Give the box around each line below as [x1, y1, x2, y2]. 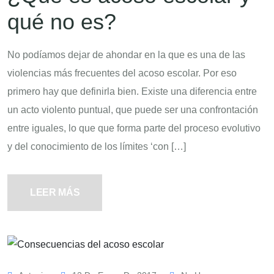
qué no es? [7, 9, 116, 34]
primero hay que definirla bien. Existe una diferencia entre [7, 86, 257, 97]
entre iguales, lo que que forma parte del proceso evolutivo [7, 122, 261, 133]
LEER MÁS [30, 187, 80, 198]
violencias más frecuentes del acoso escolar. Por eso [7, 67, 237, 78]
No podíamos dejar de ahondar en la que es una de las [7, 49, 245, 60]
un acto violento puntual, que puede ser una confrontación [7, 104, 258, 115]
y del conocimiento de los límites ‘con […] [7, 141, 186, 152]
